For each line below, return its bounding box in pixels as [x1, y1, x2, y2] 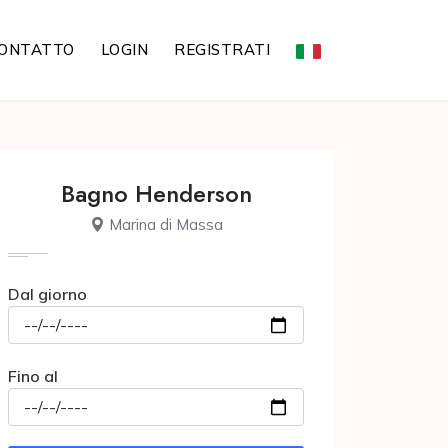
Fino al [8, 366, 58, 386]
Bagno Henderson [60, 176, 252, 211]
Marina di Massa [104, 215, 223, 234]
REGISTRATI [174, 40, 270, 59]
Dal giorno [8, 284, 87, 304]
